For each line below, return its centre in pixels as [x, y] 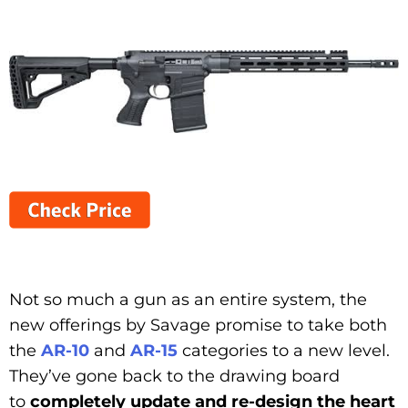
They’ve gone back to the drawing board [174, 377]
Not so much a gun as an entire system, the [188, 300]
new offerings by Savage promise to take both [198, 326]
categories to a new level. [284, 351]
